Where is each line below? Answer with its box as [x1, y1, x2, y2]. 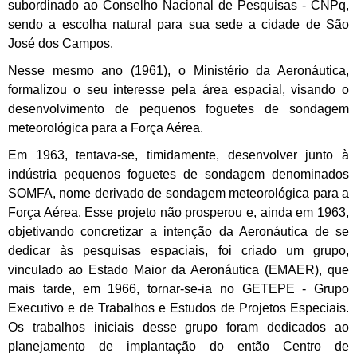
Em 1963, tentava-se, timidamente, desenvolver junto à [8, 148, 349, 163]
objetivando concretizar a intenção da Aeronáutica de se [8, 225, 349, 239]
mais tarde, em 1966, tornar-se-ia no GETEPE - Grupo [8, 282, 349, 296]
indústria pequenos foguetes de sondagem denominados [8, 167, 349, 182]
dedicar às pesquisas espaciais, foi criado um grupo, [8, 244, 349, 258]
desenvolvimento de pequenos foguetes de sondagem [8, 102, 349, 116]
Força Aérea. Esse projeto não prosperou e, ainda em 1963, [8, 206, 349, 220]
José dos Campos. [8, 37, 113, 51]
